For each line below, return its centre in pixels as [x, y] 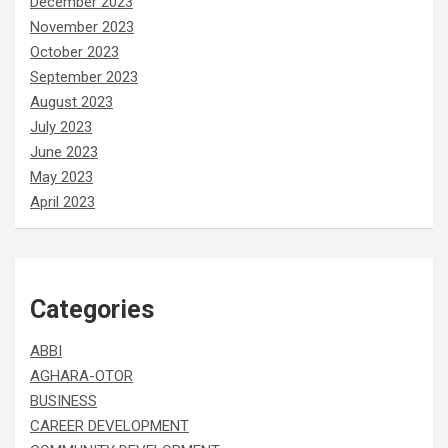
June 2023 [64, 151]
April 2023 [62, 201]
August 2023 [71, 101]
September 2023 [84, 76]
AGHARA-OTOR [81, 375]
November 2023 [82, 26]
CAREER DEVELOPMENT [109, 425]
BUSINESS [63, 400]
